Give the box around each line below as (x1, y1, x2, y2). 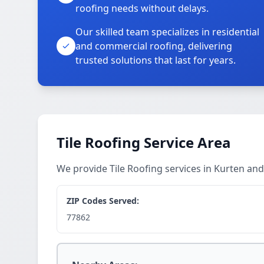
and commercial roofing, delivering (75, 39, 232, 52)
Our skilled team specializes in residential (75, 25, 259, 38)
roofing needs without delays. (75, 2, 209, 15)
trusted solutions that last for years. (75, 54, 236, 67)
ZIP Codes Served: (67, 195, 139, 206)
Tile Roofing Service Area (57, 133, 231, 152)
